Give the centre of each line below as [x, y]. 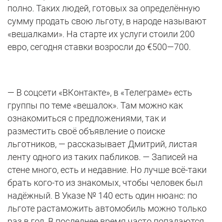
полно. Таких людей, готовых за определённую [104, 8]
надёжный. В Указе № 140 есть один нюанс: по [102, 196]
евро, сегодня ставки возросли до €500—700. [99, 47]
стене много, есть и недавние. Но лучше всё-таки [107, 170]
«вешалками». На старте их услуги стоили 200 [101, 34]
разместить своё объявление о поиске [86, 131]
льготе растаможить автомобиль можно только [107, 209]
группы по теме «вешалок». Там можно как [95, 106]
